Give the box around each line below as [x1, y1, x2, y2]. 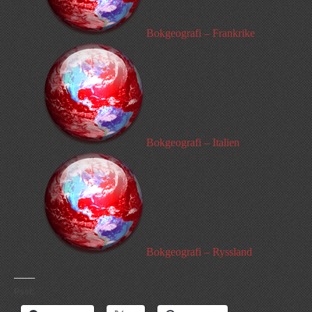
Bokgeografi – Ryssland [146, 246, 252, 258]
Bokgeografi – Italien [146, 136, 240, 148]
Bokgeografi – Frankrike [146, 27, 255, 39]
